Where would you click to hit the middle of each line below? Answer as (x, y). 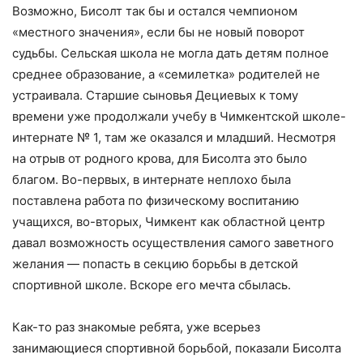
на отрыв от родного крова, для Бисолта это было (160, 158)
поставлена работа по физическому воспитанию (156, 201)
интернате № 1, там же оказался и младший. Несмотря (174, 137)
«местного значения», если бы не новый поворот (158, 32)
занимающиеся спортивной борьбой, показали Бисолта (177, 348)
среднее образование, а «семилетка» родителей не (166, 74)
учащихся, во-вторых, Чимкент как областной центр (169, 222)
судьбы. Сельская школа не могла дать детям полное (171, 53)
